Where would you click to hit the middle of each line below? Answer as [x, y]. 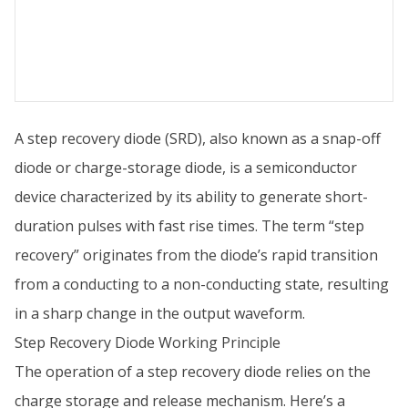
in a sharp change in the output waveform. [160, 313]
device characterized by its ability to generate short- [191, 197]
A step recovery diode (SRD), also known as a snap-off [198, 138]
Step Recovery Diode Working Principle [148, 342]
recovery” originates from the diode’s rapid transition [196, 255]
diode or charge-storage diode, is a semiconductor [186, 168]
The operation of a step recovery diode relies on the [193, 372]
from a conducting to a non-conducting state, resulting [202, 284]
